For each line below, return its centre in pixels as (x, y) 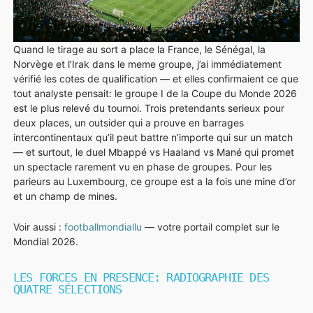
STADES (90, 10)
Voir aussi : (39, 226)
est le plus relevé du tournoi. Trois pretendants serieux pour (149, 108)
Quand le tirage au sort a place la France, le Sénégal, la (139, 49)
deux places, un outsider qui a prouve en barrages (129, 122)
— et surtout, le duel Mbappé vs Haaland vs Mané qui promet (154, 152)
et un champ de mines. (65, 196)
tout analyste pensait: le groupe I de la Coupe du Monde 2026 (155, 93)
